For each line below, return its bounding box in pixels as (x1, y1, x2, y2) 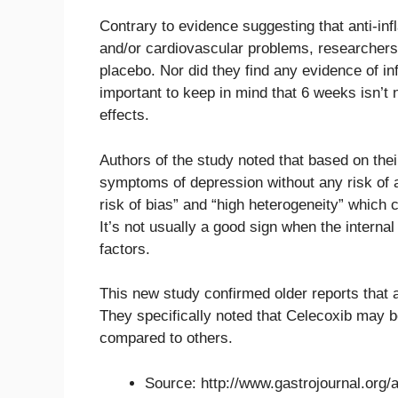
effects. (99, 107, 149, 123)
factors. (99, 240, 150, 258)
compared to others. (99, 330, 233, 346)
